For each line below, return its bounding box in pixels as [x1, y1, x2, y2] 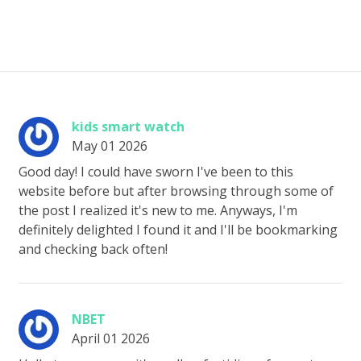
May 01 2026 [72, 137, 147, 155]
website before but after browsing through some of [19, 182, 334, 200]
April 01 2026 [72, 330, 150, 347]
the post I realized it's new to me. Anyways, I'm [19, 201, 297, 219]
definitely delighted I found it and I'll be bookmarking [19, 221, 338, 239]
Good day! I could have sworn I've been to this [19, 163, 293, 180]
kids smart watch [72, 118, 185, 135]
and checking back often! [19, 240, 168, 258]
